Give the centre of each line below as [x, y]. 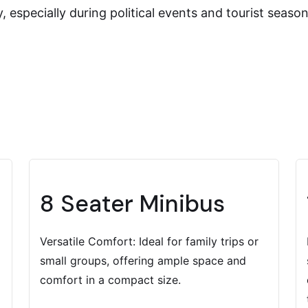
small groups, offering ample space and [143, 261]
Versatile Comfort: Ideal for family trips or [149, 241]
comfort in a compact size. [110, 280]
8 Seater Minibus [132, 204]
